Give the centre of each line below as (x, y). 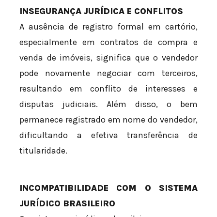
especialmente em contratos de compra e (108, 42)
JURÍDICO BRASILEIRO (67, 204)
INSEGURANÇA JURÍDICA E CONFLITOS (101, 11)
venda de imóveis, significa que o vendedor (108, 58)
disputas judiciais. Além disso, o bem (108, 104)
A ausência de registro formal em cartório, (108, 27)
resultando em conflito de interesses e (108, 89)
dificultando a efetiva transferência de (108, 135)
